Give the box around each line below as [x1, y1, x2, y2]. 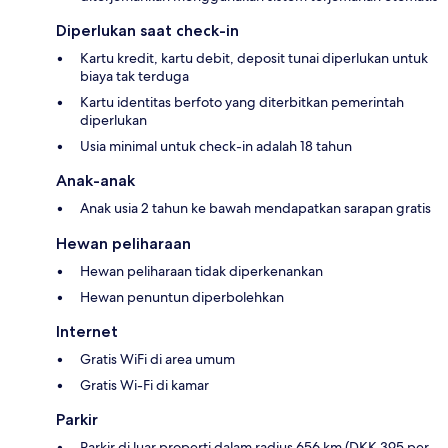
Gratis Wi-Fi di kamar [80, 376, 209, 395]
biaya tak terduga [80, 67, 189, 86]
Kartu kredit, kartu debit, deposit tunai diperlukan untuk [80, 49, 428, 68]
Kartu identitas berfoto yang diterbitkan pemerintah [80, 93, 404, 112]
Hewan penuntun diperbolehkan [80, 288, 284, 307]
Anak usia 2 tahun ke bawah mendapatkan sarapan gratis [80, 199, 431, 218]
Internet [56, 322, 118, 342]
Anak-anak [56, 171, 135, 191]
